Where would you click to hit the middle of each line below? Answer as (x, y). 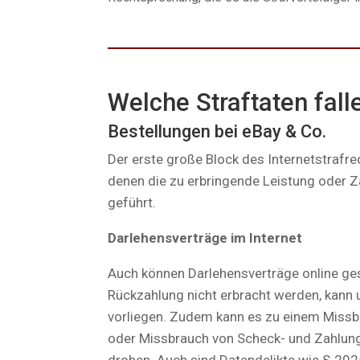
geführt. (132, 202)
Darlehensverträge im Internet (205, 237)
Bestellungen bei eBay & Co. (217, 131)
